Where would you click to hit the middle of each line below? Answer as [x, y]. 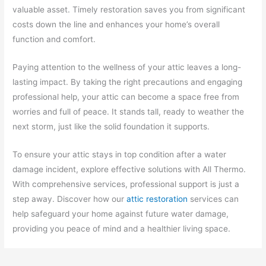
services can [213, 199]
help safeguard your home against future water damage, [121, 213]
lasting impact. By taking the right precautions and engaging [128, 82]
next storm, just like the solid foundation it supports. [111, 126]
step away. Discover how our [70, 199]
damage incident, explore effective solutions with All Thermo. [129, 169]
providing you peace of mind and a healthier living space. [122, 228]
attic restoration [157, 199]
